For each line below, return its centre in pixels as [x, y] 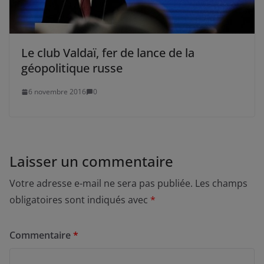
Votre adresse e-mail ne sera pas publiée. [101, 184]
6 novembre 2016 [57, 92]
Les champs [221, 184]
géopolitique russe [72, 68]
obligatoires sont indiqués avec [80, 200]
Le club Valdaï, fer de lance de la [108, 53]
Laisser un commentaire [91, 161]
